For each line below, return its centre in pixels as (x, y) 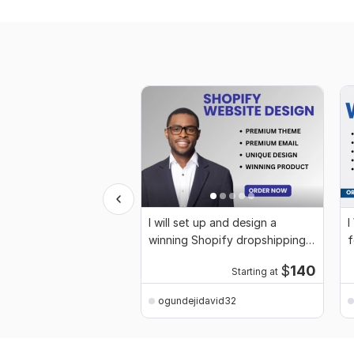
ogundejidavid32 (197, 300)
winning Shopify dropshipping (227, 240)
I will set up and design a (213, 223)
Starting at (254, 272)
